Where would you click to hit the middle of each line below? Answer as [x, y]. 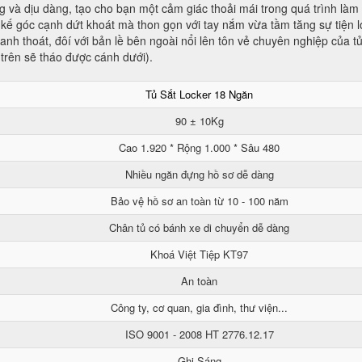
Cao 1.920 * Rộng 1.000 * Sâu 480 [199, 147]
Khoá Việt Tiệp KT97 [199, 254]
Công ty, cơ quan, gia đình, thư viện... [199, 307]
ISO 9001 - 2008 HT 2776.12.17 [199, 334]
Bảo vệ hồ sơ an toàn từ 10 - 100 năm [199, 201]
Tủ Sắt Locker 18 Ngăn [199, 94]
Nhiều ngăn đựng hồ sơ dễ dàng [199, 174]
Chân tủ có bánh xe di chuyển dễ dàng [199, 227]
